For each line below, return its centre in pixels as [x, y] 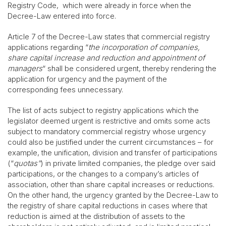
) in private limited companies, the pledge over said [128, 163]
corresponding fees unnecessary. [65, 89]
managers [25, 68]
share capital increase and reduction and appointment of [106, 58]
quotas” [27, 163]
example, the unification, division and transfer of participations [112, 152]
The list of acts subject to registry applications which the [103, 110]
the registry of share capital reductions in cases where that [107, 205]
